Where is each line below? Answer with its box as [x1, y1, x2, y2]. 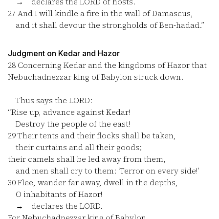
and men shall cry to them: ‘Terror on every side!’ [8, 165, 199, 176]
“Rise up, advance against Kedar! [8, 107, 130, 117]
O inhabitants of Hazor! [8, 189, 102, 199]
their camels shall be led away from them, [8, 153, 166, 164]
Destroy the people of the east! [8, 118, 130, 129]
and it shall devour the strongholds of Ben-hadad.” [8, 20, 204, 30]
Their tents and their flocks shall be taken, [16, 130, 176, 141]
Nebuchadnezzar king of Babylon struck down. [8, 71, 183, 82]
